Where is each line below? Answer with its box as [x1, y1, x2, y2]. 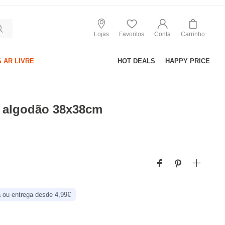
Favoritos [119, 30, 144, 38]
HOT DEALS [118, 57, 155, 65]
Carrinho [181, 30, 205, 38]
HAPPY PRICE [165, 57, 210, 65]
